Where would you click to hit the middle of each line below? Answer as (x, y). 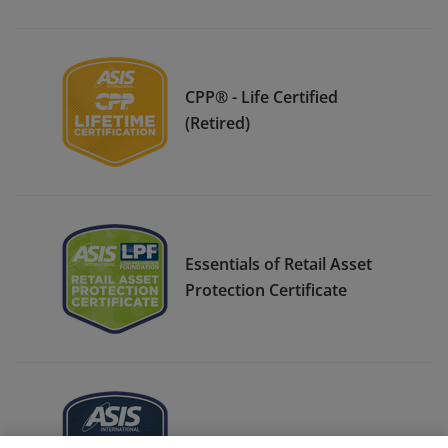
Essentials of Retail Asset (278, 263)
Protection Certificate (266, 289)
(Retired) (217, 122)
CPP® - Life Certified (261, 96)
